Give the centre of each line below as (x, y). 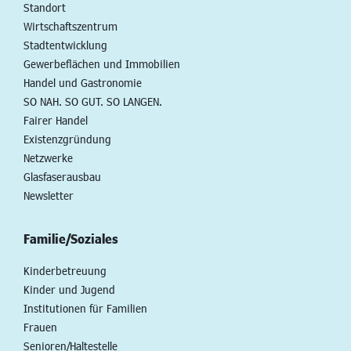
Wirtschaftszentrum (71, 26)
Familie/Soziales (71, 238)
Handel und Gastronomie (83, 82)
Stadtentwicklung (65, 45)
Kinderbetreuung (65, 270)
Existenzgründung (67, 139)
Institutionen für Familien (85, 308)
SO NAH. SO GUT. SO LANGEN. (93, 101)
